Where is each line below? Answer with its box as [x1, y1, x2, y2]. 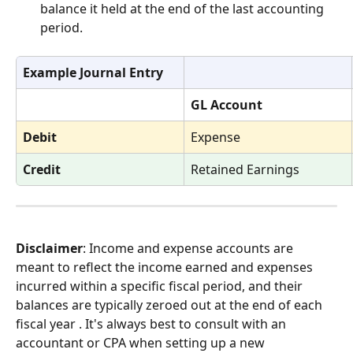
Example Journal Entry [23, 64, 163, 81]
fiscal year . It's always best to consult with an [16, 315, 289, 333]
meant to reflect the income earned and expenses [16, 258, 316, 277]
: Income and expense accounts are [83, 240, 296, 258]
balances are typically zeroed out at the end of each [16, 296, 325, 314]
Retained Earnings [191, 161, 299, 178]
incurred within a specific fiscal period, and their [16, 277, 306, 295]
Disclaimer [16, 240, 83, 258]
